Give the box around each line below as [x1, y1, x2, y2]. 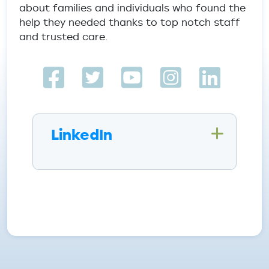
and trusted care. [19, 30, 111, 44]
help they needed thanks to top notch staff [19, 16, 240, 29]
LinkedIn [50, 124, 112, 145]
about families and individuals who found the [19, 1, 246, 15]
